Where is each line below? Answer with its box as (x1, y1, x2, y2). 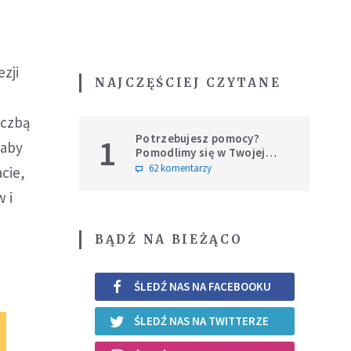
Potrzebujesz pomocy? (136, 130, 259, 146)
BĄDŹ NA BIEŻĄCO (95, 231, 243, 247)
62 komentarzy (149, 161, 212, 175)
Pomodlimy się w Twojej (136, 144, 266, 160)
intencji (136, 158, 177, 174)
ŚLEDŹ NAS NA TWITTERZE (134, 313, 269, 329)
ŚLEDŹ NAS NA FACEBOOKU (134, 279, 271, 295)
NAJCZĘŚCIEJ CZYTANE (95, 74, 281, 90)
